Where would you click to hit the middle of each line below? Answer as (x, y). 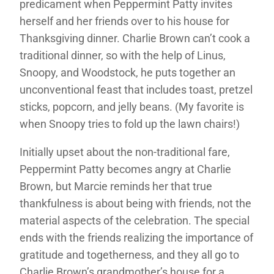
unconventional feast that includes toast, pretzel (136, 90)
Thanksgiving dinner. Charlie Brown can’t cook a (135, 39)
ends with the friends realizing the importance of (136, 238)
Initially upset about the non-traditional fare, (125, 152)
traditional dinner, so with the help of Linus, (123, 56)
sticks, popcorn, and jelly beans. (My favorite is (132, 107)
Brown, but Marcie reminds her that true (116, 187)
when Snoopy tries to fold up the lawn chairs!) (130, 124)
